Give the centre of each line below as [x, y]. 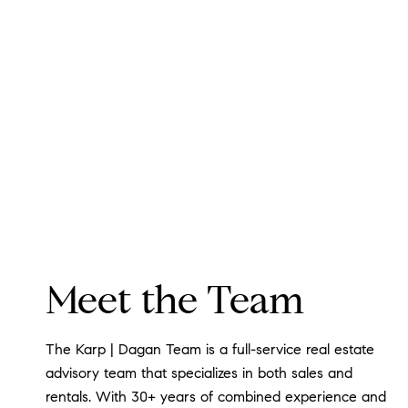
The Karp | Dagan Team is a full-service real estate [210, 349]
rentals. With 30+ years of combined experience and [216, 396]
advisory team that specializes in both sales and [199, 372]
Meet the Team [175, 300]
